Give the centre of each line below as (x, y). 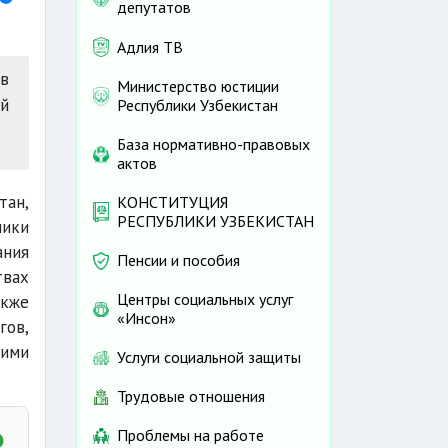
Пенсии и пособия (178, 260)
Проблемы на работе (190, 435)
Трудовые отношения (191, 396)
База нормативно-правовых (213, 144)
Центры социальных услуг (205, 299)
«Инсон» (146, 318)
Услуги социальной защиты (209, 357)
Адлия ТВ (150, 46)
